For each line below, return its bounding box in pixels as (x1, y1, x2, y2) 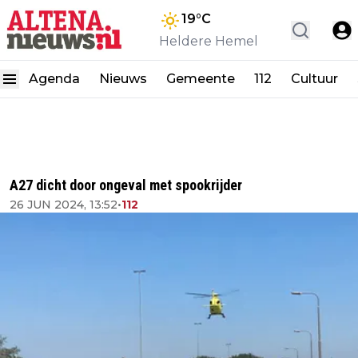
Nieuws (99, 71, 147, 87)
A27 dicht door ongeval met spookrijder (10, 177, 242, 193)
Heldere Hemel (159, 33, 258, 49)
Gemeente (166, 71, 235, 87)
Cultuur (291, 71, 338, 87)
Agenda (29, 71, 80, 87)
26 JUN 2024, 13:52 (10, 197, 117, 212)
